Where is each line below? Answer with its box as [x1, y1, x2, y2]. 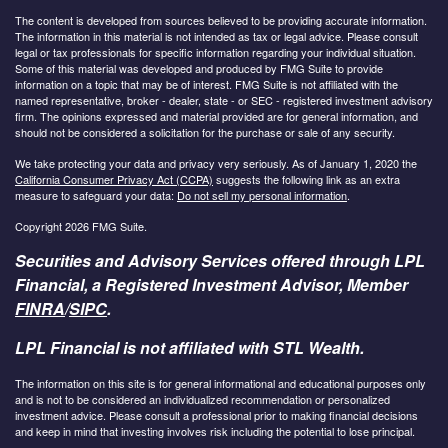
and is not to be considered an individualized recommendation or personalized [15, 391, 390, 408]
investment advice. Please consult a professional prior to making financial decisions [15, 407, 418, 424]
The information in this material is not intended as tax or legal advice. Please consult [15, 28, 418, 45]
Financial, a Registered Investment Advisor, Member [15, 273, 408, 297]
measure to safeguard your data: [15, 187, 177, 204]
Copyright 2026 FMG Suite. [15, 218, 147, 235]
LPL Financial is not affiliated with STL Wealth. [15, 336, 364, 360]
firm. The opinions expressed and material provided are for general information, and [15, 108, 418, 125]
